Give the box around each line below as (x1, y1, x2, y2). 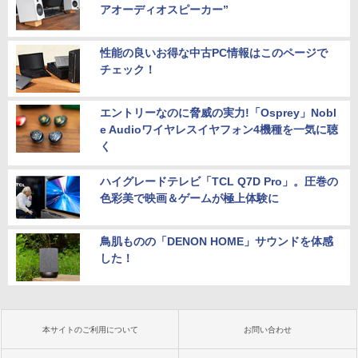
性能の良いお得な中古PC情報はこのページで (100, 46, 328, 59)
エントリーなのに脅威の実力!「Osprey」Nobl (100, 106, 336, 119)
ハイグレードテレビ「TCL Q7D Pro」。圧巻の (100, 175, 338, 188)
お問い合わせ (244, 325, 292, 334)
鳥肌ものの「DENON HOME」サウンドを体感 (100, 235, 333, 248)
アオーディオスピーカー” (100, 3, 229, 16)
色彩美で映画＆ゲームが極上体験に (100, 192, 279, 205)
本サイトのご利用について (42, 325, 138, 334)
